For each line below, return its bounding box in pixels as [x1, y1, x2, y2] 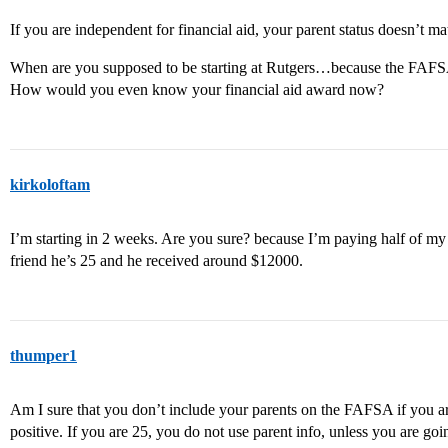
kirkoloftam [10, 176, 90, 193]
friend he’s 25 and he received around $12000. [10, 252, 303, 269]
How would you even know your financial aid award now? [10, 81, 384, 98]
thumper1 [10, 347, 77, 364]
